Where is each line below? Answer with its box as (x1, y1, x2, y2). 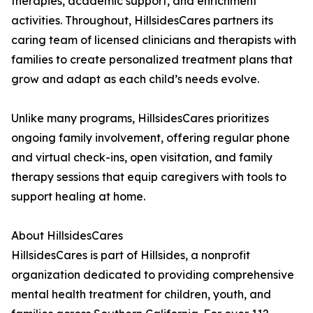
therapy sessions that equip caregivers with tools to (11, 170, 286, 184)
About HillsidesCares (11, 228, 123, 243)
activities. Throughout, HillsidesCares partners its (11, 13, 273, 28)
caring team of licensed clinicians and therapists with (11, 33, 296, 48)
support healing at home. (11, 189, 145, 204)
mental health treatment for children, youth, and (11, 287, 271, 302)
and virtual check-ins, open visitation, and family (11, 150, 272, 165)
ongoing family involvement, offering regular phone (11, 131, 290, 145)
